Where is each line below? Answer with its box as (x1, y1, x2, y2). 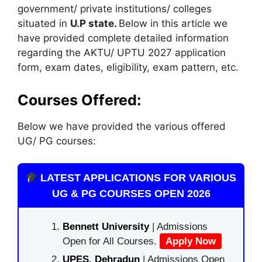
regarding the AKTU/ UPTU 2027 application (18, 47, 226, 58)
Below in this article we (119, 18, 227, 29)
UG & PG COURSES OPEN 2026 (51, 188, 211, 199)
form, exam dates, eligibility (18, 61, 147, 73)
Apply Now (166, 236, 216, 247)
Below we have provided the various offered (18, 120, 226, 132)
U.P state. (70, 18, 119, 29)
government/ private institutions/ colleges (18, 3, 212, 15)
